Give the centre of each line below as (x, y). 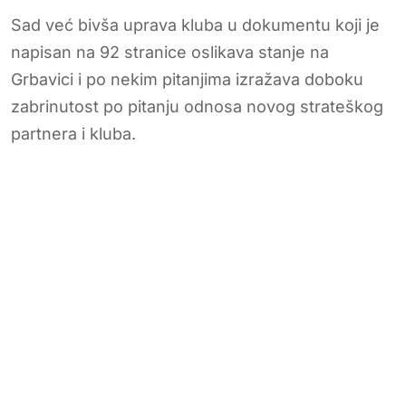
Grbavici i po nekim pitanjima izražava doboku (187, 79)
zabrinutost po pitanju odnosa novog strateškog (197, 106)
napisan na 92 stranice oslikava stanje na (170, 52)
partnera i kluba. (73, 133)
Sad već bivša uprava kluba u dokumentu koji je (195, 24)
